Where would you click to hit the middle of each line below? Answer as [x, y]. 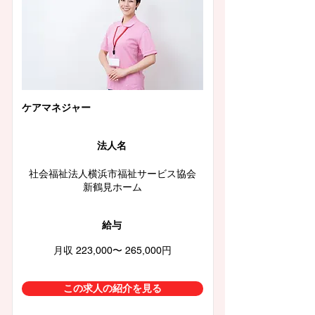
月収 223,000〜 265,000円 [112, 250]
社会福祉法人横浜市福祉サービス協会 [112, 174]
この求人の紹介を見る [112, 288]
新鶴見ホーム [112, 187]
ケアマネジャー [56, 108]
